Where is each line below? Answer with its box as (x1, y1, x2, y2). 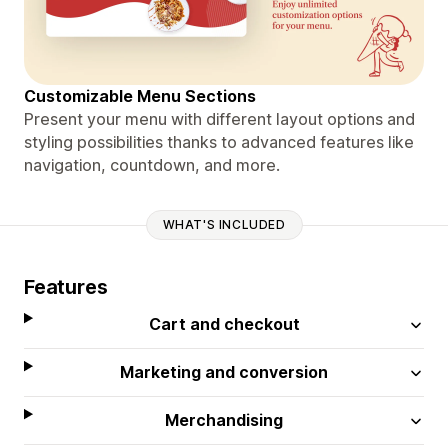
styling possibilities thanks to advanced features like (24, 131, 414, 152)
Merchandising (165, 409, 284, 430)
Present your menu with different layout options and (24, 108, 415, 129)
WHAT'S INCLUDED (162, 217, 286, 233)
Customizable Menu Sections (24, 85, 256, 106)
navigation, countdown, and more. (24, 154, 280, 175)
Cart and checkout (148, 313, 300, 334)
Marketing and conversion (120, 361, 329, 382)
